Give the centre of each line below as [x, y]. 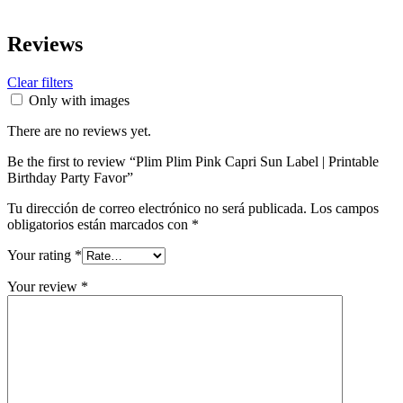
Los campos [345, 209]
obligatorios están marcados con [99, 225]
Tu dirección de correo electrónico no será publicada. [157, 209]
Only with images [79, 101]
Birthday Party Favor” [70, 178]
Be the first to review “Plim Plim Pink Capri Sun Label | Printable [193, 162]
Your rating [41, 255]
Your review [44, 287]
